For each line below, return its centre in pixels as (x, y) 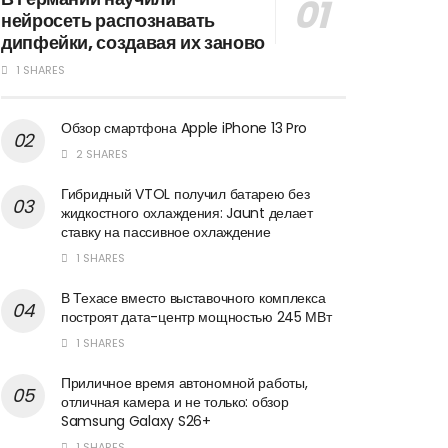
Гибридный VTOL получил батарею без (185, 193)
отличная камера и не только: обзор (175, 401)
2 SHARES (100, 153)
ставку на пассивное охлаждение (166, 231)
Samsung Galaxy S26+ (136, 420)
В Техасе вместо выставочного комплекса (193, 297)
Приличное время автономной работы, (184, 382)
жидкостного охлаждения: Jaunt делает (187, 212)
